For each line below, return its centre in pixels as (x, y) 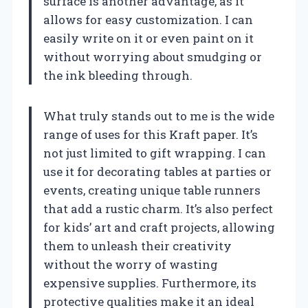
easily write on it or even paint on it (148, 38)
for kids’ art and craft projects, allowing (159, 228)
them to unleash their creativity (137, 246)
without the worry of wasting (131, 265)
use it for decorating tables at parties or (157, 172)
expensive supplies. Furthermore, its (150, 283)
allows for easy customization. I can (148, 20)
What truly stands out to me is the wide (159, 116)
